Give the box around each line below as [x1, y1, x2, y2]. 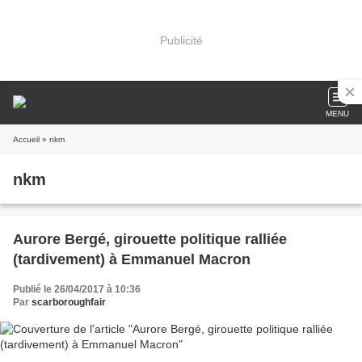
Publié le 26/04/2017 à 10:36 [13, 284, 141, 295]
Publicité [159, 33, 203, 47]
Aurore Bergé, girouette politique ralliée [13, 231, 287, 247]
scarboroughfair [32, 297, 106, 308]
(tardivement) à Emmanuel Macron [13, 251, 250, 267]
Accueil [13, 135, 40, 144]
